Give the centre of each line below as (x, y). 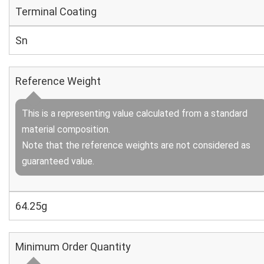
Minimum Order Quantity (73, 247)
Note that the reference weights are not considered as (136, 145)
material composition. (66, 129)
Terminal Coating (56, 11)
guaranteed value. (58, 161)
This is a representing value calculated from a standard (135, 113)
